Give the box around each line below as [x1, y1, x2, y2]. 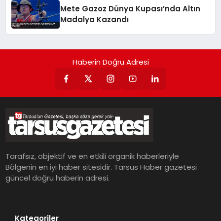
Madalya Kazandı [60, 14, 129, 25]
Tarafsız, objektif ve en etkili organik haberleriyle [5, 151, 180, 162]
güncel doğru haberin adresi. [5, 173, 110, 184]
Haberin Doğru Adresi [72, 56, 149, 67]
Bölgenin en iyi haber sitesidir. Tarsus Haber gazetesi [5, 162, 197, 173]
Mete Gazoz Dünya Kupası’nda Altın [60, 3, 201, 14]
